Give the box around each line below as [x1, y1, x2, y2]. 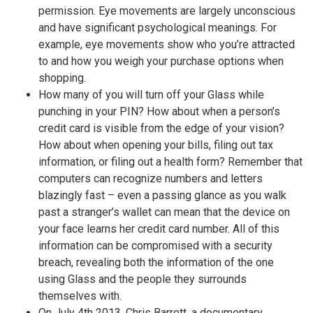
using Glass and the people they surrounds [38, 272, 247, 286]
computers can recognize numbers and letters [38, 172, 263, 186]
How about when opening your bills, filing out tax [38, 138, 273, 152]
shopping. [38, 71, 86, 85]
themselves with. [38, 289, 122, 303]
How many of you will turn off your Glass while [38, 88, 264, 102]
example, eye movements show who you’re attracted [38, 38, 295, 52]
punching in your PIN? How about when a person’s [38, 105, 280, 119]
